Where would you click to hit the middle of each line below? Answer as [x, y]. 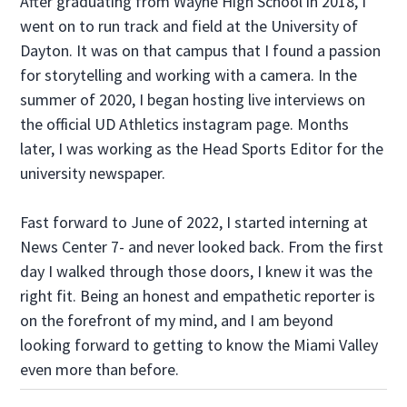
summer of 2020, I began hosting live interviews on [193, 99]
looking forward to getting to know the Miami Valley [199, 345]
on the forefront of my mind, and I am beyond [177, 320]
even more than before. [100, 369]
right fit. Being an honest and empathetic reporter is [198, 296]
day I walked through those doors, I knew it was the [197, 271]
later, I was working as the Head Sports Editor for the [202, 149]
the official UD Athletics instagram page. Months [185, 124]
